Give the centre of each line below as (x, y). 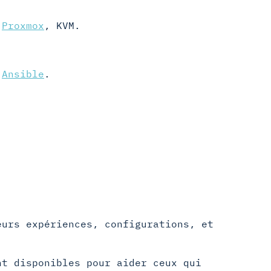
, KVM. (62, 25)
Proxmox (23, 25)
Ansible (23, 74)
